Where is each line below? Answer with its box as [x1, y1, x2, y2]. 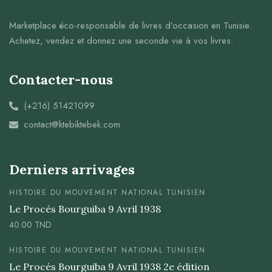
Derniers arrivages [9, 161, 135, 178]
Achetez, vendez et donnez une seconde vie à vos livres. [9, 34, 233, 48]
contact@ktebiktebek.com [23, 118, 120, 132]
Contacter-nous [9, 71, 113, 89]
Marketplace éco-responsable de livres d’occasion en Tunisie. [9, 19, 251, 33]
